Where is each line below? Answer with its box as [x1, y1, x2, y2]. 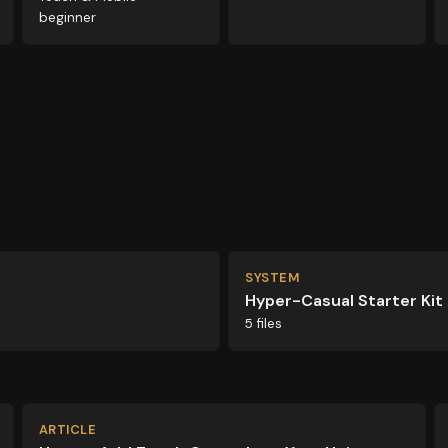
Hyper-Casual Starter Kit [245, 290, 443, 311]
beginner [38, 9, 96, 26]
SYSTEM [245, 269, 300, 286]
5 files [245, 315, 282, 332]
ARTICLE [38, 421, 97, 438]
